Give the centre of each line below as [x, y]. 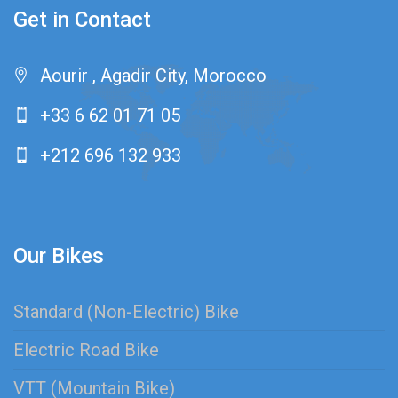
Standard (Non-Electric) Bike [126, 311]
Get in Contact [82, 19]
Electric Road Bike [86, 350]
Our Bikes [59, 255]
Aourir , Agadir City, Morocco [153, 75]
